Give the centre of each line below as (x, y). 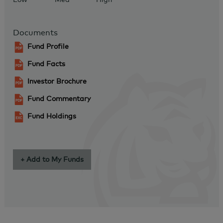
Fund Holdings (52, 116)
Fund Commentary (59, 99)
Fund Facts (46, 64)
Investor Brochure (57, 81)
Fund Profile (48, 47)
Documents (35, 33)
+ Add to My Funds (52, 160)
